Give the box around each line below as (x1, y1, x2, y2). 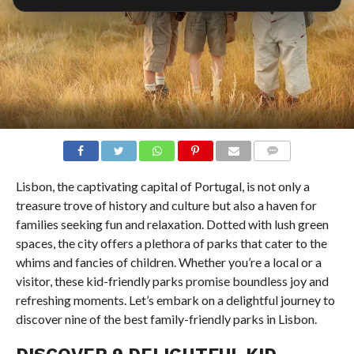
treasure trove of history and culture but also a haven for (15, 198, 317, 213)
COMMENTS (258, 164, 312, 175)
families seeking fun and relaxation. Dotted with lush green (15, 217, 329, 232)
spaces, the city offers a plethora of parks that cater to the (15, 235, 327, 251)
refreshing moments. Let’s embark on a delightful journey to (15, 292, 335, 308)
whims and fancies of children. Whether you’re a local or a (15, 254, 322, 270)
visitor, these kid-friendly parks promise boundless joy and (15, 273, 329, 289)
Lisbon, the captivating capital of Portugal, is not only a (15, 179, 310, 194)
